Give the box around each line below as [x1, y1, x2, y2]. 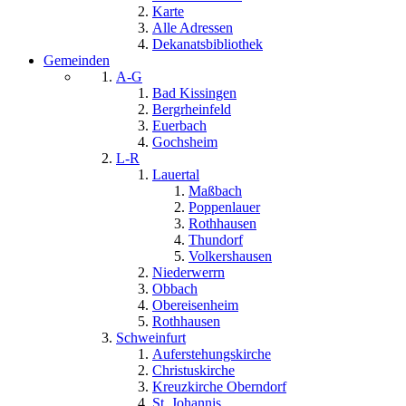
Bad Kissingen [152, 85, 237, 101]
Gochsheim [152, 134, 217, 150]
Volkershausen [188, 248, 272, 265]
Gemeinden [43, 53, 110, 69]
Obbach [152, 281, 198, 297]
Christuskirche [152, 362, 235, 379]
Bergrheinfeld [152, 101, 231, 118]
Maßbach [188, 183, 242, 199]
